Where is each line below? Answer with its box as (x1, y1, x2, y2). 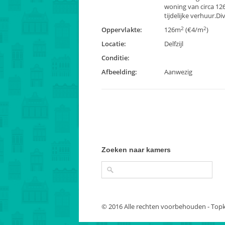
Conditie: (101, 53, 130, 62)
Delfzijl (164, 39, 183, 48)
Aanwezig (164, 67, 192, 76)
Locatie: (101, 39, 126, 48)
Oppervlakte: (101, 25, 142, 34)
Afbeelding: (101, 67, 137, 76)
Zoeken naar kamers (101, 146, 171, 154)
